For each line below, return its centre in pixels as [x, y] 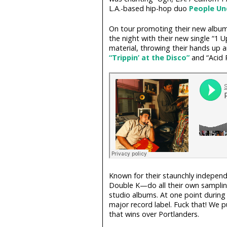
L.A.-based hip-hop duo [149, 9]
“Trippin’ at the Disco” [149, 57]
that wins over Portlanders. [154, 214]
